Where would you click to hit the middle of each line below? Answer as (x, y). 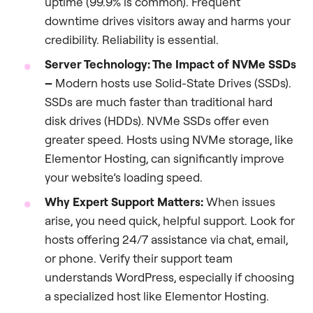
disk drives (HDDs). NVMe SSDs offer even (157, 121)
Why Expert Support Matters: (124, 202)
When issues (239, 202)
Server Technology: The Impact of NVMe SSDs (170, 64)
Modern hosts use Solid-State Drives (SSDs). (173, 83)
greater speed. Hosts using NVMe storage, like (169, 140)
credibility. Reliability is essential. (132, 40)
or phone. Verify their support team (139, 259)
